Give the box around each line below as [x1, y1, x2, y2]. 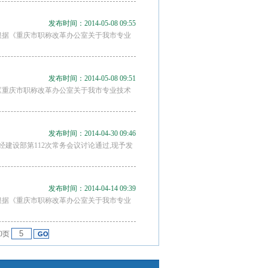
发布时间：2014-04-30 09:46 [48, 129, 136, 138]
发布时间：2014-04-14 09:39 [48, 184, 136, 193]
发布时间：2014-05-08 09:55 [48, 19, 136, 28]
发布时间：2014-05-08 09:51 [48, 74, 136, 83]
